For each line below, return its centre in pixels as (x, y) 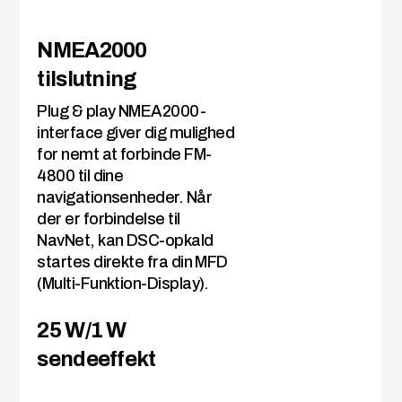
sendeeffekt (96, 359)
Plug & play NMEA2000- (122, 112)
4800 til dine (80, 176)
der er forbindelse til (109, 219)
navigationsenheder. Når (124, 198)
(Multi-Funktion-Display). (123, 284)
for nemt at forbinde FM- (124, 155)
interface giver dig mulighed (136, 133)
